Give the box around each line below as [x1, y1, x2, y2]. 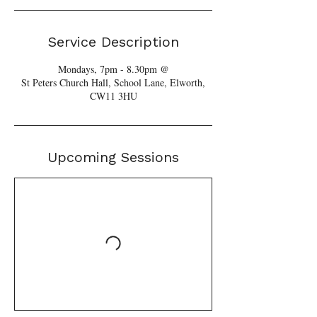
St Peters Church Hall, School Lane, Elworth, [21, 76, 205, 89]
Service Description [47, 33, 179, 50]
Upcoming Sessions [47, 149, 179, 166]
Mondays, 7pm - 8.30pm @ [57, 62, 169, 76]
